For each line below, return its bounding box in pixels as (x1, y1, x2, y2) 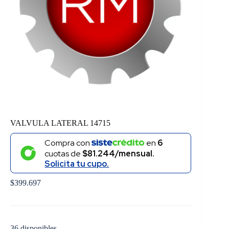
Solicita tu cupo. (44, 158, 109, 169)
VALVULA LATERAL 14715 (10, 118, 110, 127)
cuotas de (44, 148, 83, 159)
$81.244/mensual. (82, 148, 155, 159)
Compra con (44, 137, 92, 148)
